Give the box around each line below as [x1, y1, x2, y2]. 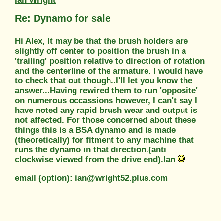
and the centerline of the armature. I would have [15, 66, 203, 75]
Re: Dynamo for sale [15, 12, 110, 24]
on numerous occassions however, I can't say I [15, 95, 197, 105]
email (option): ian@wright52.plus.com [15, 173, 168, 183]
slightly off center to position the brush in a [15, 46, 186, 56]
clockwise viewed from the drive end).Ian [15, 154, 178, 164]
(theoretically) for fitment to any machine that [15, 135, 194, 145]
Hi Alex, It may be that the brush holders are [15, 36, 188, 46]
